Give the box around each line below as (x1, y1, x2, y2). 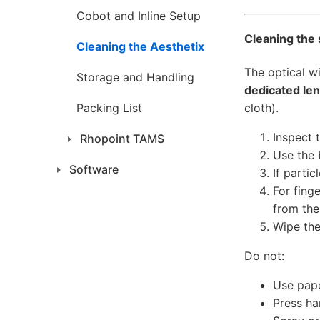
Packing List (76, 101, 142, 115)
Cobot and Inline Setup (76, 9, 201, 23)
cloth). (244, 100, 279, 115)
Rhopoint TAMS (80, 131, 164, 146)
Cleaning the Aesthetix (76, 39, 204, 54)
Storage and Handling (76, 70, 194, 84)
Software (69, 162, 119, 176)
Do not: (244, 248, 284, 263)
